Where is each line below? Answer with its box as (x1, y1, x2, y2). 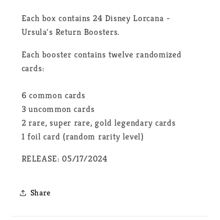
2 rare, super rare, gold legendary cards (21, 117, 176, 129)
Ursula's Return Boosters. (21, 27, 120, 38)
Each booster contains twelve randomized (21, 49, 182, 60)
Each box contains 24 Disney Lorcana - (21, 13, 170, 24)
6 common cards (21, 90, 85, 101)
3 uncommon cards (21, 104, 95, 115)
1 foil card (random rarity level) (21, 131, 144, 142)
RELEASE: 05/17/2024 (21, 153, 108, 165)
